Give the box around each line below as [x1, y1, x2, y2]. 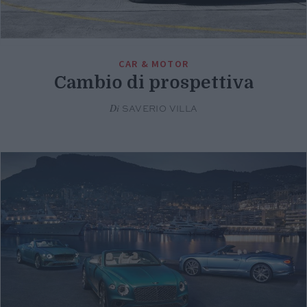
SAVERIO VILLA [119, 104, 198, 114]
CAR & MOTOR [119, 57, 188, 70]
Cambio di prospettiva [53, 72, 254, 93]
